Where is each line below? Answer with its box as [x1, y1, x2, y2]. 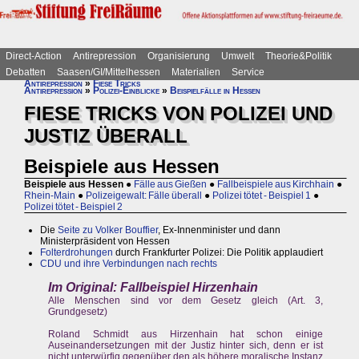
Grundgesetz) [48, 306, 107, 318]
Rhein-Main [24, 190, 75, 202]
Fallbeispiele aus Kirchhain [217, 179, 334, 191]
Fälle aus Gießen [134, 179, 207, 191]
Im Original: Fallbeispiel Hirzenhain [48, 280, 258, 295]
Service [232, 67, 264, 78]
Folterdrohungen [40, 247, 113, 259]
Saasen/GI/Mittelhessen [57, 67, 160, 78]
